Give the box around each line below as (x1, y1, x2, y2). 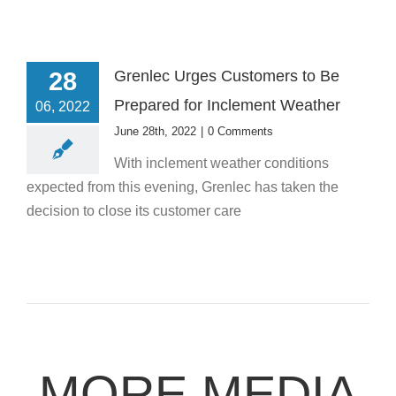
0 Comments (208, 124, 273, 138)
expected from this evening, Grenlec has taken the (27, 179, 339, 194)
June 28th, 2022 (114, 124, 196, 138)
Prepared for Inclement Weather (114, 95, 340, 114)
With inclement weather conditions (114, 155, 329, 171)
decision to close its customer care (27, 202, 241, 218)
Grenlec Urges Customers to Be (114, 66, 339, 85)
